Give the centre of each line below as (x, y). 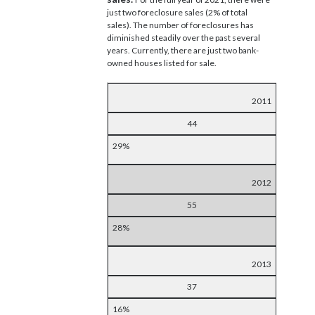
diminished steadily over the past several (184, 37)
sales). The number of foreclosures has (180, 25)
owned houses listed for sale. (162, 63)
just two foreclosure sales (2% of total (177, 12)
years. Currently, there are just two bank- (183, 50)
